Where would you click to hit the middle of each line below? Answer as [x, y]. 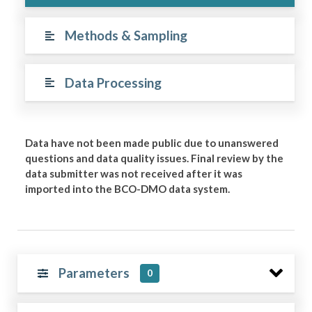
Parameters [94, 273]
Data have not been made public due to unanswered [152, 142]
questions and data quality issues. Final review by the [155, 158]
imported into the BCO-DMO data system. [128, 188]
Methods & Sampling [126, 35]
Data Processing [113, 82]
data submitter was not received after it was [134, 173]
